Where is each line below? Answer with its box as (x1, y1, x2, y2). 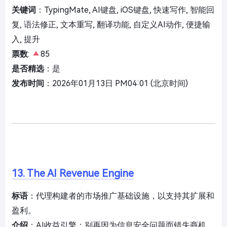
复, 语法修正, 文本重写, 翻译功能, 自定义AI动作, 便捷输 (12, 19, 210, 29)
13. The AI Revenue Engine (12, 167, 134, 179)
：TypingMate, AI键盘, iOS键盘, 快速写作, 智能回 (36, 5, 214, 15)
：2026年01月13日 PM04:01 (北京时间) (44, 78, 188, 88)
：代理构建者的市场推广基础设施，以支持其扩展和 (28, 191, 214, 201)
